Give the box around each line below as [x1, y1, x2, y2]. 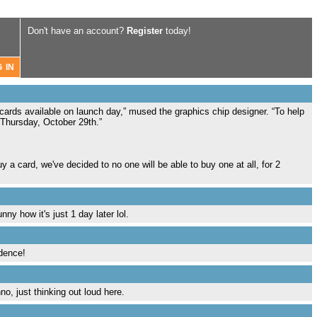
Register [127, 25, 163, 36]
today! [163, 25, 191, 36]
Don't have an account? [28, 25, 127, 36]
